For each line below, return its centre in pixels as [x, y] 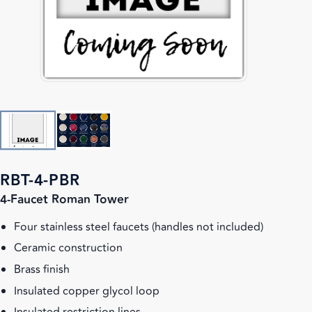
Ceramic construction [68, 248]
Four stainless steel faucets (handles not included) [139, 227]
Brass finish [42, 269]
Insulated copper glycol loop [87, 291]
